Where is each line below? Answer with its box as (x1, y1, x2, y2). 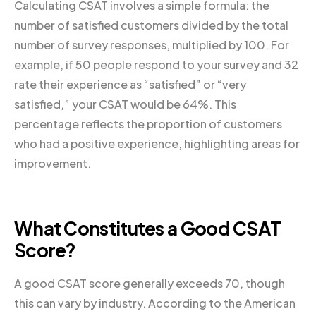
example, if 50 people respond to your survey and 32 (14, 57, 298, 73)
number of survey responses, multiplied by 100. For (14, 37, 289, 53)
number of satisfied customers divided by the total (14, 18, 288, 33)
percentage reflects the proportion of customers (14, 116, 282, 132)
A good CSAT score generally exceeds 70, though (14, 275, 285, 291)
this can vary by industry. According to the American (14, 295, 296, 310)
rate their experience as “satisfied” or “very (14, 77, 246, 92)
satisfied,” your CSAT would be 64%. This (14, 97, 236, 112)
